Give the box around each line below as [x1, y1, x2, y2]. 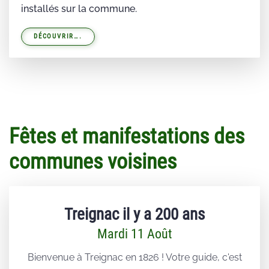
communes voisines [9, 149, 177, 175]
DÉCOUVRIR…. [34, 32, 82, 41]
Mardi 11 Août [97, 226, 172, 242]
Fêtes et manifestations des [9, 124, 244, 150]
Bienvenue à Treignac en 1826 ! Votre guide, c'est [27, 252, 242, 264]
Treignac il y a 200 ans [64, 205, 205, 225]
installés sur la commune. [21, 3, 137, 15]
